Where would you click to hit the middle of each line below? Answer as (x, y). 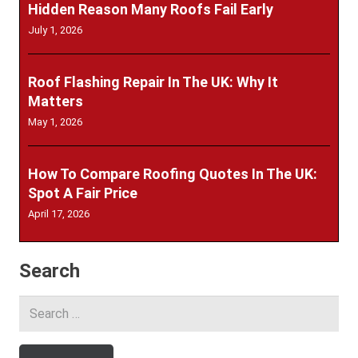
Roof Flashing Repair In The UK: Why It (153, 82)
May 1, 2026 (55, 122)
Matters (56, 101)
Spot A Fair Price (83, 193)
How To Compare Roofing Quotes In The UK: (173, 174)
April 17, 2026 (59, 214)
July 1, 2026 (55, 30)
